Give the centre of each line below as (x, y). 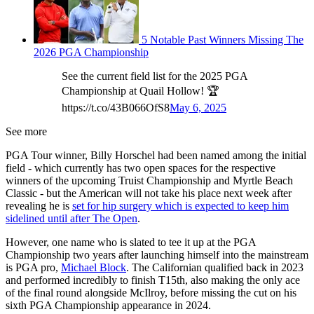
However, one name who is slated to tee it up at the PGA (131, 243)
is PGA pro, (33, 268)
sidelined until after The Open (71, 219)
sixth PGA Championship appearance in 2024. (108, 306)
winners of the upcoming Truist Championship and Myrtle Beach (149, 181)
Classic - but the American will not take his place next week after (149, 193)
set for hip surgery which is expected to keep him (180, 206)
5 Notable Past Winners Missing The (223, 40)
